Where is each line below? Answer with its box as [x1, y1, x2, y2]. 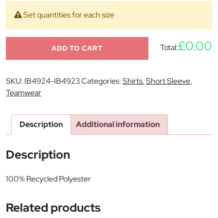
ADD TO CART [52, 43, 103, 53]
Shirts [123, 75, 143, 86]
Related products [6, 199, 101, 215]
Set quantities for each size [22, 9, 114, 20]
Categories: [81, 75, 123, 86]
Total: [160, 42, 178, 53]
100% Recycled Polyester [6, 173, 91, 184]
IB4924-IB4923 [24, 75, 80, 86]
